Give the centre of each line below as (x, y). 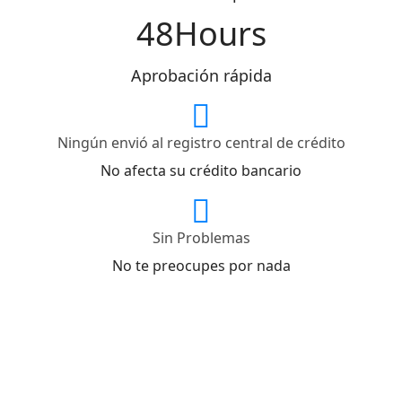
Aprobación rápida (201, 75)
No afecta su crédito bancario (201, 170)
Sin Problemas (201, 237)
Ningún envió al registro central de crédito (201, 142)
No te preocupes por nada (201, 265)
